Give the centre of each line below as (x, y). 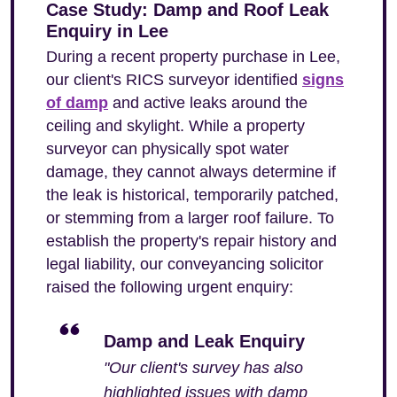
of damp (77, 103)
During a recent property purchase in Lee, (193, 57)
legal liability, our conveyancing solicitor (185, 264)
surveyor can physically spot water (167, 149)
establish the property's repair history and (191, 241)
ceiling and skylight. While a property (175, 126)
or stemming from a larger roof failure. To (190, 218)
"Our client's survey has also (203, 368)
